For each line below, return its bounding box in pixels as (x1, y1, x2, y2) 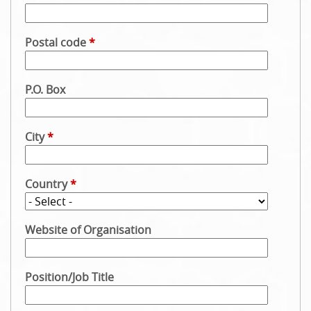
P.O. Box (25, 82, 65, 97)
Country (25, 176, 70, 192)
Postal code (25, 35, 89, 50)
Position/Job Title (25, 269, 114, 285)
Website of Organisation (25, 222, 151, 237)
